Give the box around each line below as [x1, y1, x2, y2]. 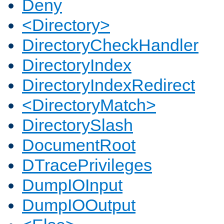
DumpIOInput [22, 175, 122, 195]
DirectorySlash [22, 115, 133, 135]
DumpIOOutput [22, 195, 135, 215]
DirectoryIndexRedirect [22, 75, 195, 95]
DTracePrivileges [22, 155, 152, 175]
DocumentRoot [22, 135, 135, 155]
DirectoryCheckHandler [22, 35, 198, 55]
